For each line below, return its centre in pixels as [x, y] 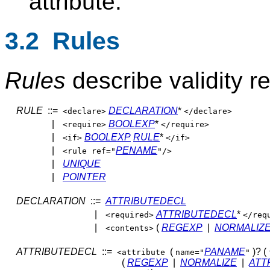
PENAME [137, 150]
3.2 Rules [62, 41]
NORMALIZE [209, 262]
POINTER [84, 177]
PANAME [225, 251]
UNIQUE [82, 163]
